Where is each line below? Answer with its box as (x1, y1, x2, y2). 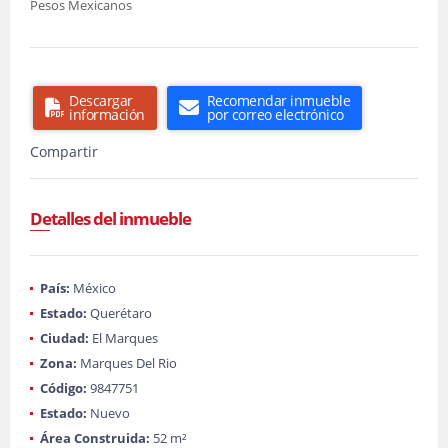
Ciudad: (40, 329, 89, 347)
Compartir (30, 142, 98, 161)
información (69, 105, 145, 124)
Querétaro (87, 304, 152, 322)
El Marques (89, 329, 158, 347)
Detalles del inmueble (30, 207, 191, 230)
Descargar (69, 91, 133, 110)
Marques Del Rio (77, 354, 177, 372)
